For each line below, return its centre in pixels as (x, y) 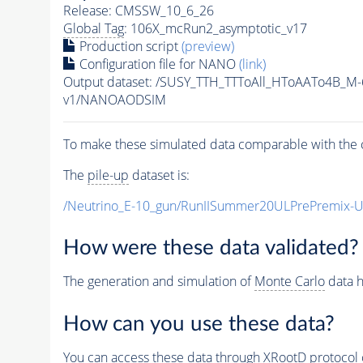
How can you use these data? (199, 324)
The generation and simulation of (158, 282)
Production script (128, 46)
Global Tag (93, 28)
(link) (252, 64)
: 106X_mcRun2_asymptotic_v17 (215, 28)
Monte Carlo (289, 282)
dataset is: (159, 175)
